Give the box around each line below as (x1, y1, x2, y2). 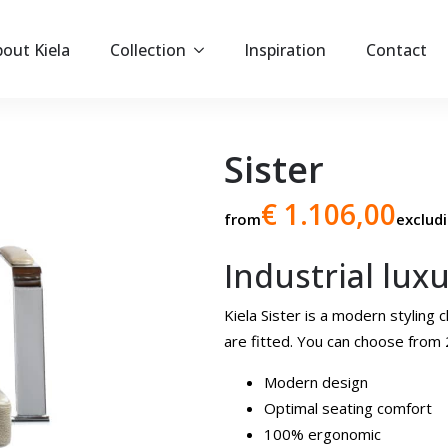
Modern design (264, 372, 368, 392)
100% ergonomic (264, 424, 381, 444)
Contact (366, 39, 427, 61)
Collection (110, 39, 186, 61)
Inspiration (244, 39, 326, 61)
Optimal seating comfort (264, 398, 432, 418)
